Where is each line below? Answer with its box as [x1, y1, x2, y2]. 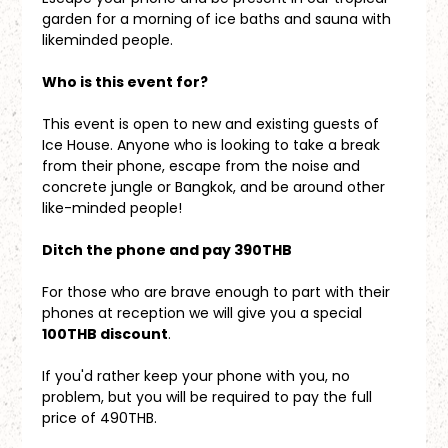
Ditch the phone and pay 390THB [42, 239, 293, 260]
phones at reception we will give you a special [42, 302, 367, 323]
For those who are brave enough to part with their [42, 281, 395, 302]
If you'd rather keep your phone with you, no [42, 365, 355, 386]
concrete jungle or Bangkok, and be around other [42, 176, 390, 197]
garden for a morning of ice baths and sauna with [42, 8, 396, 29]
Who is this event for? [42, 71, 209, 92]
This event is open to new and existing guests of [42, 113, 384, 134]
